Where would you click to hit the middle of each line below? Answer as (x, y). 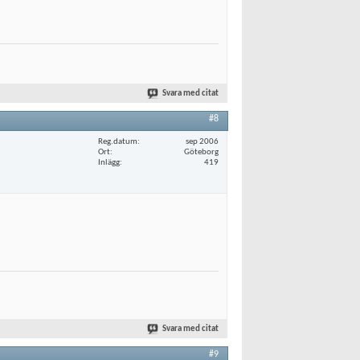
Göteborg (201, 152)
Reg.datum (118, 141)
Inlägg (109, 162)
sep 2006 (202, 141)
